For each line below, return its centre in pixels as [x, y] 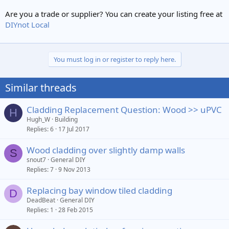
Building [66, 119]
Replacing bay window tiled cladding [99, 190]
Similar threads [41, 87]
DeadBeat [41, 200]
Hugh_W [38, 119]
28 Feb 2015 [76, 210]
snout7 [36, 159]
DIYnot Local [27, 24]
